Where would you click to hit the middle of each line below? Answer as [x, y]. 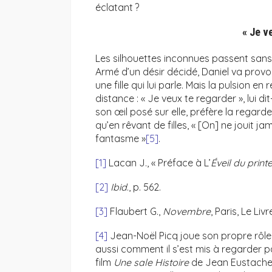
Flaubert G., [135, 212]
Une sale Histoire [151, 263]
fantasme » [121, 139]
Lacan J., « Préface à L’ [158, 163]
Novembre [187, 212]
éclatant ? [117, 8]
